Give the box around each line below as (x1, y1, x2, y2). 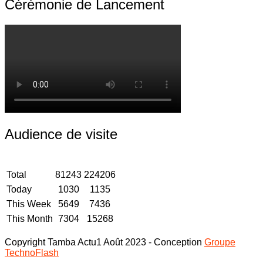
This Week (6, 199, 51, 210)
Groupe (204, 237, 235, 248)
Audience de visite (5, 126, 117, 143)
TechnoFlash (5, 248, 59, 258)
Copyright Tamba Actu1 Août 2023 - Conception (5, 237, 204, 248)
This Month (6, 214, 53, 224)
